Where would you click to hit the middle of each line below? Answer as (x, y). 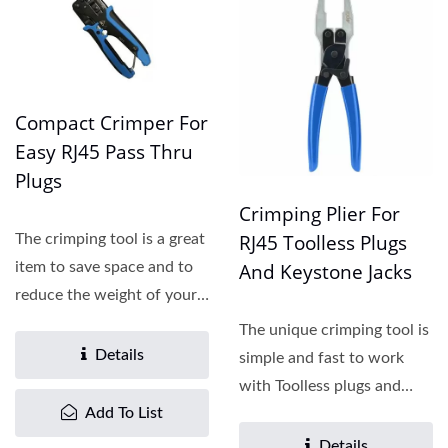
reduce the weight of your (106, 295)
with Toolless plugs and (320, 386)
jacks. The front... (299, 414)
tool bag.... (51, 323)
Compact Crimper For (111, 123)
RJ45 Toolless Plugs (323, 243)
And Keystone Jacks (325, 272)
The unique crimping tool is (334, 330)
